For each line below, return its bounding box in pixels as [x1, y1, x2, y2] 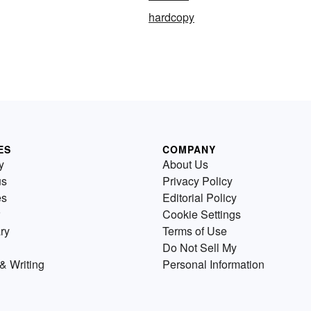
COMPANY [162, 142, 216, 156]
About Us [162, 156, 208, 172]
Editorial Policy [162, 190, 237, 205]
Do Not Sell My [162, 239, 237, 255]
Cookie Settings [162, 206, 241, 222]
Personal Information [162, 256, 264, 272]
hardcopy [149, 9, 194, 25]
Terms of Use [162, 223, 227, 239]
